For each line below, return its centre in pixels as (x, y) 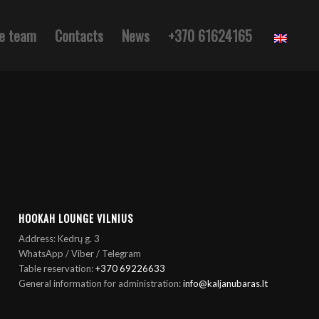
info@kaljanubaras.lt (226, 284)
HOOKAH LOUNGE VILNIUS (77, 219)
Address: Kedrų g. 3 (59, 239)
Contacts (79, 36)
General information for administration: (101, 284)
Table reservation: (57, 269)
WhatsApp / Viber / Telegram (80, 254)
